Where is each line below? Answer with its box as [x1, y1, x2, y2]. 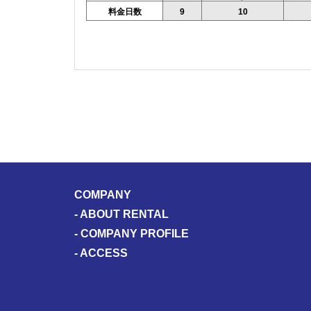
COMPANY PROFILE [81, 227, 189, 239]
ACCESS [80, 246, 128, 259]
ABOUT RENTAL [80, 208, 169, 220]
